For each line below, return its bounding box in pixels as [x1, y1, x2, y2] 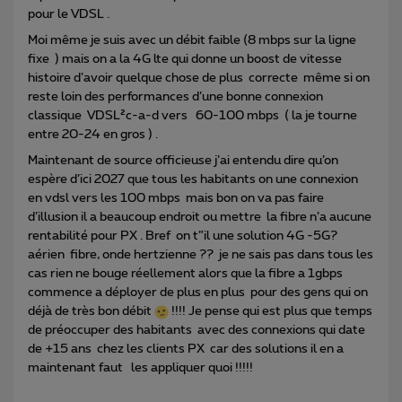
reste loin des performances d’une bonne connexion [28, 91, 323, 104]
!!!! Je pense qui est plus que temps [169, 305, 372, 319]
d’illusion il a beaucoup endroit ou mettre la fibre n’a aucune [28, 211, 374, 224]
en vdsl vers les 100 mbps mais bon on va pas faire [28, 192, 324, 205]
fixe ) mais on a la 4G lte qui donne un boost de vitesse [28, 53, 345, 66]
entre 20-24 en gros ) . [28, 128, 158, 142]
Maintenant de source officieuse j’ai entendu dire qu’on [28, 154, 338, 168]
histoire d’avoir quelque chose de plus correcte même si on [28, 72, 370, 85]
